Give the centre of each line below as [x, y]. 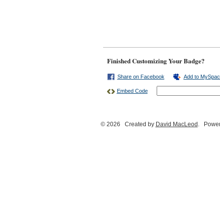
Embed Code [132, 91]
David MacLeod [177, 124]
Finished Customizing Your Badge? [156, 60]
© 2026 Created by [128, 124]
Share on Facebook [141, 76]
